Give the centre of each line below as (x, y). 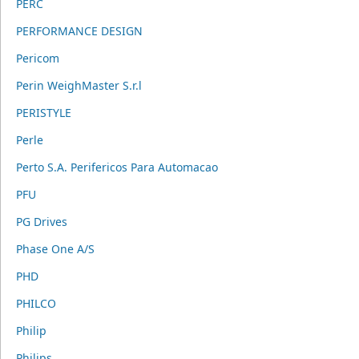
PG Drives (41, 222)
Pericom (37, 58)
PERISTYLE (43, 113)
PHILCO (36, 303)
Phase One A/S (55, 249)
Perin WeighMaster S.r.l (79, 85)
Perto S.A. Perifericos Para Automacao (117, 167)
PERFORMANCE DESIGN (79, 31)
